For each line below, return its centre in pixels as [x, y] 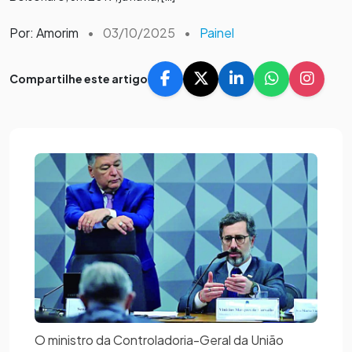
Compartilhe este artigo [79, 78]
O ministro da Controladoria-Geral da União [159, 339]
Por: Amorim [44, 32]
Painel [217, 32]
